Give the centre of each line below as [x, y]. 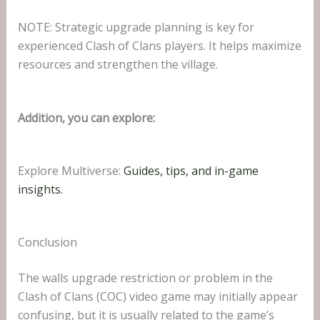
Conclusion [47, 242]
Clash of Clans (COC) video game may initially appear [157, 296]
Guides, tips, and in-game [191, 170]
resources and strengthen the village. [117, 65]
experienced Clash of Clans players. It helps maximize [159, 46]
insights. [40, 189]
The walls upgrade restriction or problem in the [145, 277]
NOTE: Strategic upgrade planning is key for [136, 27]
